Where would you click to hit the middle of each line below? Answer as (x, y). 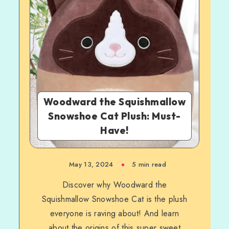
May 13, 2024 (91, 164)
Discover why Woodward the (114, 185)
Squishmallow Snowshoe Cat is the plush (114, 199)
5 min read (149, 164)
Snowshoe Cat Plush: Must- (114, 116)
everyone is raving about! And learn (114, 213)
